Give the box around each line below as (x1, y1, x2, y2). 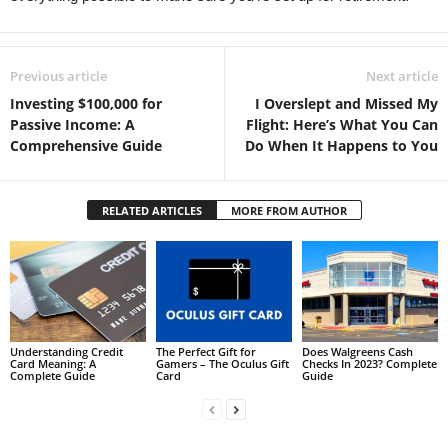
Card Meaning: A (10, 356, 96, 372)
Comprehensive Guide (10, 135, 162, 155)
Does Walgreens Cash (301, 344, 413, 360)
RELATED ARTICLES (101, 202, 202, 218)
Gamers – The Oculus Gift (155, 356, 289, 372)
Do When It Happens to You (245, 135, 438, 155)
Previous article (10, 66, 107, 85)
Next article (366, 66, 438, 85)
